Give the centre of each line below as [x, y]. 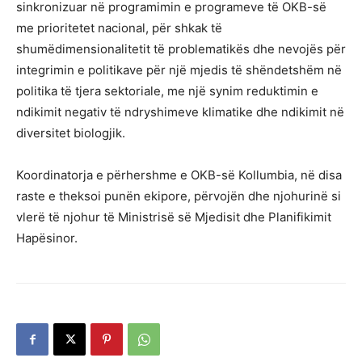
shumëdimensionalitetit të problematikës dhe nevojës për [181, 49]
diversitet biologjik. [71, 133]
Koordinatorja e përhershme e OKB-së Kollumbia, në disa [179, 175]
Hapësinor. [47, 238]
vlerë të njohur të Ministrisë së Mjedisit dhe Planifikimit [174, 217]
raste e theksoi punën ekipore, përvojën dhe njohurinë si [179, 196]
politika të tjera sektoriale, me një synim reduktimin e [167, 91]
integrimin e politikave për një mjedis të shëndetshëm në [179, 70]
